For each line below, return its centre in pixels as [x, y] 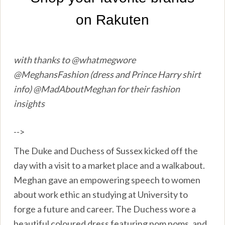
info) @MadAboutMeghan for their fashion [97, 89]
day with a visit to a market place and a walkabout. [109, 165]
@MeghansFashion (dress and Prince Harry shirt [107, 75]
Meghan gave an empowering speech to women [107, 180]
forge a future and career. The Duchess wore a [105, 209]
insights [29, 104]
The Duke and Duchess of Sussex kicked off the [106, 151]
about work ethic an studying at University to [101, 195]
